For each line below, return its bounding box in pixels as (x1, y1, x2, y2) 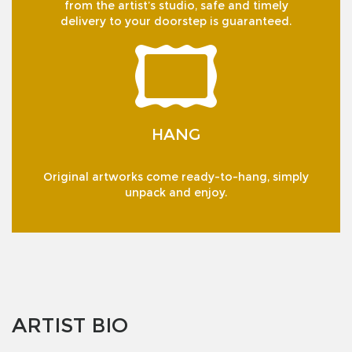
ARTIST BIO (12, 313, 128, 338)
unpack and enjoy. (125, 185, 227, 200)
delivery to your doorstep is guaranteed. (60, 14, 291, 29)
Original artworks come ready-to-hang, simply (43, 170, 309, 185)
